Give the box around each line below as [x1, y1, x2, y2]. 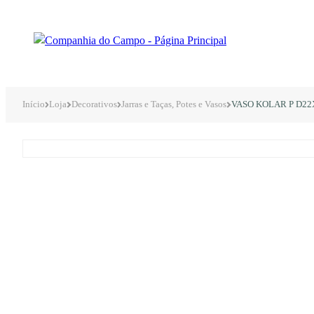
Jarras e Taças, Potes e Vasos [121, 100, 227, 109]
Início [22, 100, 45, 109]
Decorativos [71, 100, 117, 109]
